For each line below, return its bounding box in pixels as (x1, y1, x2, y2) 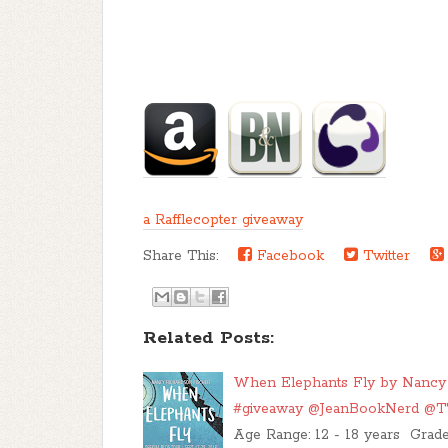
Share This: (143, 247, 228, 265)
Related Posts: (143, 327, 274, 349)
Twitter (358, 247, 410, 265)
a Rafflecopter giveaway (143, 211, 303, 229)
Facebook (252, 247, 324, 265)
